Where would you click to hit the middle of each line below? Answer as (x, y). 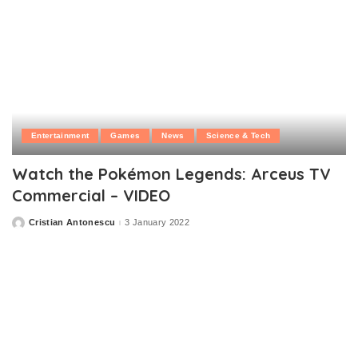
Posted (27, 226)
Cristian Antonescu (72, 223)
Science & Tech (238, 135)
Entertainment (60, 135)
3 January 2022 (157, 223)
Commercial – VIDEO (91, 195)
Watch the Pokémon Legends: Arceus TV (171, 173)
